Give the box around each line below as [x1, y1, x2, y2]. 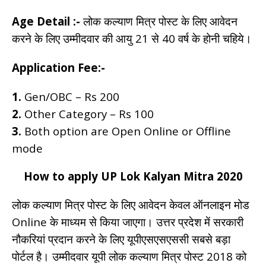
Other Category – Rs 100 [21, 106, 154, 121]
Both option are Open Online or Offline [21, 123, 231, 138]
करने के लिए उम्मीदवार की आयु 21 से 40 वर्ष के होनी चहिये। [12, 30, 252, 46]
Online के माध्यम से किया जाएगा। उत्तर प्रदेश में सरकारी [12, 214, 243, 229]
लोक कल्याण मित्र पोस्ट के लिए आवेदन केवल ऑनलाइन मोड [12, 197, 249, 212]
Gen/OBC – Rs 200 [21, 88, 119, 104]
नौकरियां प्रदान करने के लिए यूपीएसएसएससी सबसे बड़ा [12, 231, 230, 246]
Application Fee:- [12, 59, 105, 75]
